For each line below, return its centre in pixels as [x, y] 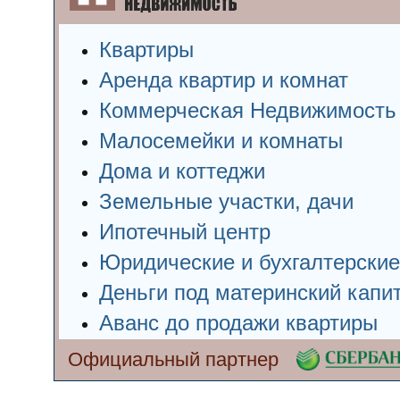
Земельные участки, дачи [226, 201]
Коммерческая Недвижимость [248, 110]
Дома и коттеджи [182, 171]
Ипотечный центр [185, 232]
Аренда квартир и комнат [224, 80]
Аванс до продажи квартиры [238, 323]
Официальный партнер [173, 359]
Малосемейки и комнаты [221, 141]
